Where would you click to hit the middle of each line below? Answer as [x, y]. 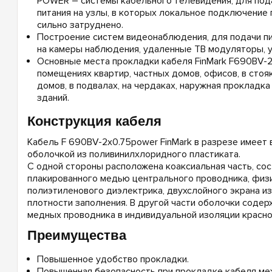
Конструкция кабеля [94, 121]
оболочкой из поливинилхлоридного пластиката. [134, 154]
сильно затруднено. [80, 25]
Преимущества [76, 235]
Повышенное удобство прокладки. [113, 259]
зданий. [53, 97]
